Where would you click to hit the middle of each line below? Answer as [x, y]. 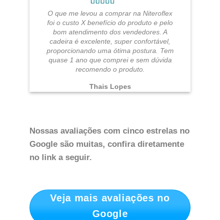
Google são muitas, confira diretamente [107, 144]
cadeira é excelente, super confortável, [110, 42]
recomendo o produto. [110, 70]
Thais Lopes [110, 87]
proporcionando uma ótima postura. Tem [110, 51]
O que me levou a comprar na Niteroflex [110, 14]
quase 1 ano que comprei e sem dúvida [110, 60]
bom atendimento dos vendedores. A [110, 32]
